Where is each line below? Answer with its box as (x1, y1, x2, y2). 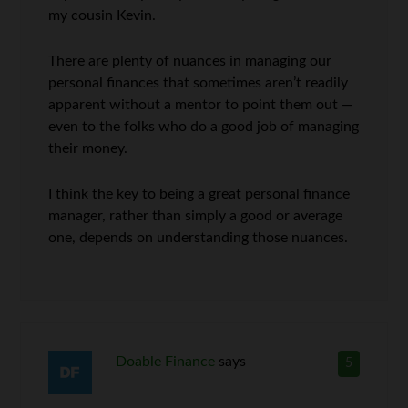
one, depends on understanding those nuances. (48, 230, 349, 246)
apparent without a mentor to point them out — (48, 97, 354, 113)
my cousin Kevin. (48, 8, 157, 24)
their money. (48, 141, 128, 157)
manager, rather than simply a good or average (48, 209, 343, 224)
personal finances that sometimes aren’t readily (48, 76, 349, 91)
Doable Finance (115, 354, 215, 370)
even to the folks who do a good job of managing (48, 119, 360, 135)
